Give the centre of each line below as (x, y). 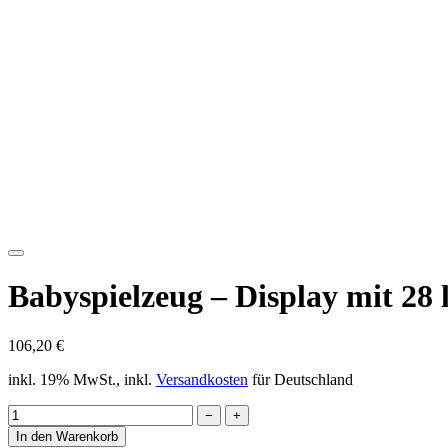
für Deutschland (300, 398)
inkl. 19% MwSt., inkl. (82, 398)
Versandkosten (202, 398)
